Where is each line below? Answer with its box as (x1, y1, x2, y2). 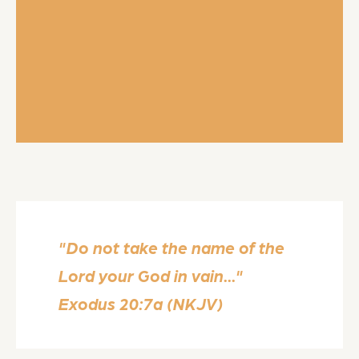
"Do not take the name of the (58, 236, 285, 257)
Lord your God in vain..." (58, 264, 244, 285)
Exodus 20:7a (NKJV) (58, 292, 224, 313)
